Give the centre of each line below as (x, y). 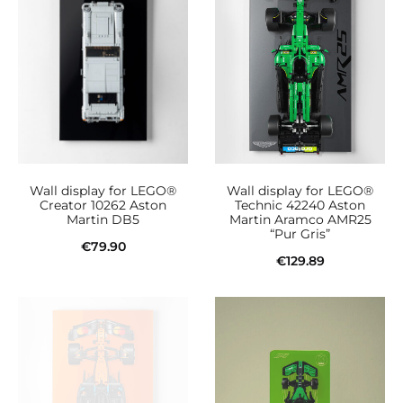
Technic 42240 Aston (300, 205)
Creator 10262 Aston (103, 205)
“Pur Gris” (300, 233)
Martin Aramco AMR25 (300, 219)
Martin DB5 (103, 219)
